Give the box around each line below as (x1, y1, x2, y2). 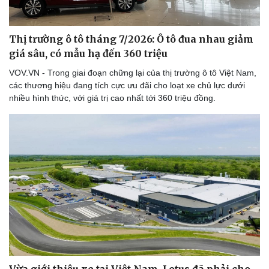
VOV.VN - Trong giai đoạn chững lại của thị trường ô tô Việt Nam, (9, 68, 256, 78)
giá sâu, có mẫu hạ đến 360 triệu (9, 47, 168, 60)
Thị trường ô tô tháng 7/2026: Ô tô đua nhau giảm (9, 33, 253, 46)
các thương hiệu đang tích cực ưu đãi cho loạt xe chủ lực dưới (9, 80, 245, 91)
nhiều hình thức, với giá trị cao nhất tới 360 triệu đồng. (9, 93, 216, 103)
